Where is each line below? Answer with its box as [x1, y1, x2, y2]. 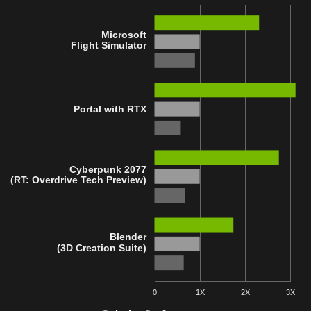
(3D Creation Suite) [53, 242, 146, 253]
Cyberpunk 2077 [69, 163, 146, 175]
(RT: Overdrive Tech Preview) [7, 174, 146, 186]
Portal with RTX [73, 103, 147, 115]
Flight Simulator [67, 40, 147, 51]
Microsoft [101, 28, 146, 40]
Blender [109, 231, 147, 243]
